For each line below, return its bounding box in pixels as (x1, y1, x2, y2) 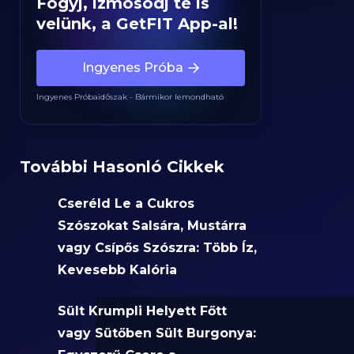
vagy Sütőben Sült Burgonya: (58, 326, 257, 341)
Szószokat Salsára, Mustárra (58, 218, 247, 233)
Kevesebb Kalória (58, 262, 178, 277)
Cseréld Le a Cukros (58, 196, 195, 211)
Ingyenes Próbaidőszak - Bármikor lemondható (36, 92, 224, 102)
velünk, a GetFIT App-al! (36, 14, 239, 33)
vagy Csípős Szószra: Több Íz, (58, 240, 258, 255)
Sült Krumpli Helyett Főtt (58, 303, 228, 318)
